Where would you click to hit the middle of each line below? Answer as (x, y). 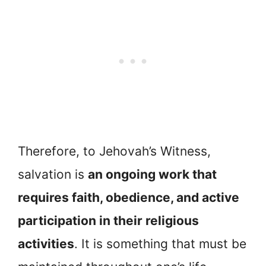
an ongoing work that (152, 175)
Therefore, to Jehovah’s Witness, (114, 151)
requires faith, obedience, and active (129, 198)
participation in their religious (108, 221)
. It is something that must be (160, 244)
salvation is (53, 175)
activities (46, 244)
